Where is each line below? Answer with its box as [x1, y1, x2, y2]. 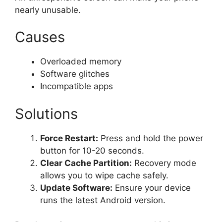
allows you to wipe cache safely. [40, 170, 168, 180]
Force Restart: [40, 133, 98, 143]
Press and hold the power [98, 133, 203, 143]
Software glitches [40, 69, 110, 79]
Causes [15, 28, 65, 46]
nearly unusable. [15, 4, 81, 15]
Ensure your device [112, 182, 191, 193]
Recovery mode [132, 158, 196, 168]
